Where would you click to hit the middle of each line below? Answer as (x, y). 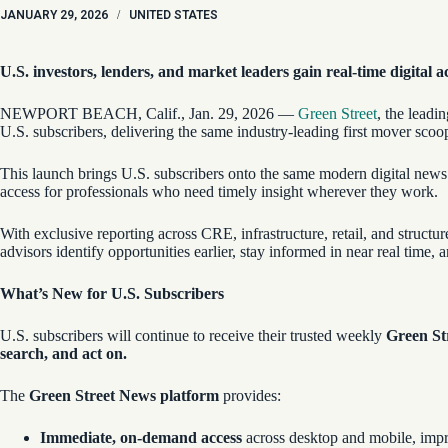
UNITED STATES (173, 15)
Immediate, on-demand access (141, 437)
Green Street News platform (124, 395)
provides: (252, 395)
